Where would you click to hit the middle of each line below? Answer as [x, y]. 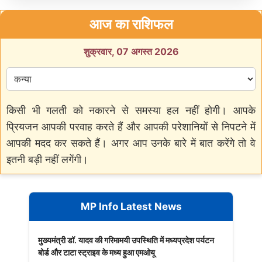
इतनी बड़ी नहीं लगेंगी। [47, 159]
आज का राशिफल [131, 24]
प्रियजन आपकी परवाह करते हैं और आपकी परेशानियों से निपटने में [131, 126]
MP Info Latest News [131, 206]
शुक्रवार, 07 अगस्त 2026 [131, 51]
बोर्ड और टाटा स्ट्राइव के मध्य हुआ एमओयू [96, 252]
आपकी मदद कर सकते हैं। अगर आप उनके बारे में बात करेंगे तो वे [131, 143]
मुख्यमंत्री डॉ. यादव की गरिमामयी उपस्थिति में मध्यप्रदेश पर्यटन [126, 240]
